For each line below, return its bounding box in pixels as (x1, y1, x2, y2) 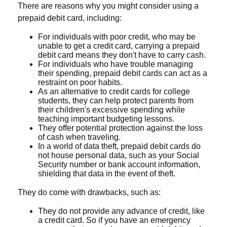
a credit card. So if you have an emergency (38, 216, 191, 225)
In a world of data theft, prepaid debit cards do (38, 142, 201, 151)
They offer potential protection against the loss (38, 124, 203, 133)
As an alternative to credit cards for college (38, 87, 190, 96)
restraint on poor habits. (38, 78, 122, 87)
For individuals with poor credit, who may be (38, 32, 196, 42)
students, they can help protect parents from (38, 96, 194, 105)
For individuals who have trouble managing (38, 60, 193, 69)
